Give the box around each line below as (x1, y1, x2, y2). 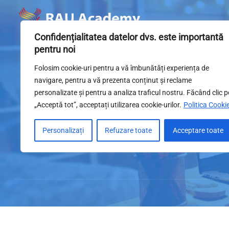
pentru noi (34, 44, 75, 55)
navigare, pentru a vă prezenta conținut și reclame (34, 76, 192, 84)
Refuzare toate (105, 126, 152, 134)
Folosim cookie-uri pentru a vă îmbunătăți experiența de (34, 64, 209, 72)
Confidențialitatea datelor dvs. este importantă (34, 32, 223, 42)
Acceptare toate (172, 126, 223, 134)
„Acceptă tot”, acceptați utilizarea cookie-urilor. (34, 101, 181, 109)
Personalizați (42, 126, 84, 134)
